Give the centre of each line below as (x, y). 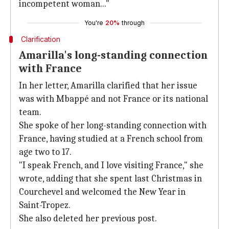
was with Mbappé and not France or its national (113, 99)
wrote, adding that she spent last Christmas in (110, 179)
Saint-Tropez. (45, 205)
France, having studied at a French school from (111, 139)
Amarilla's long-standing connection (113, 55)
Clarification (40, 39)
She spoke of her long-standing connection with (113, 125)
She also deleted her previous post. (88, 219)
